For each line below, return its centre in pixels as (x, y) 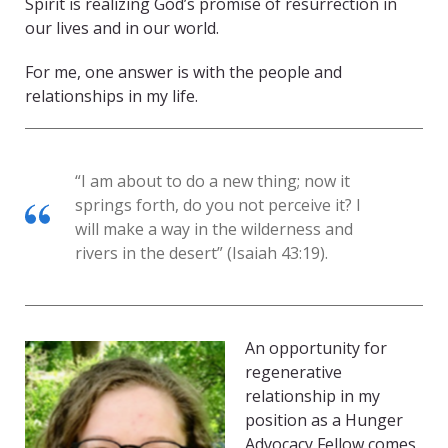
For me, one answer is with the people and (183, 72)
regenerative (293, 372)
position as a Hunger (324, 420)
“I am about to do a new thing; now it (212, 181)
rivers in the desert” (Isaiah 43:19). (201, 253)
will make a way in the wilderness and (214, 229)
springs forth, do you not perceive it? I (218, 205)
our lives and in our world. (122, 28)
